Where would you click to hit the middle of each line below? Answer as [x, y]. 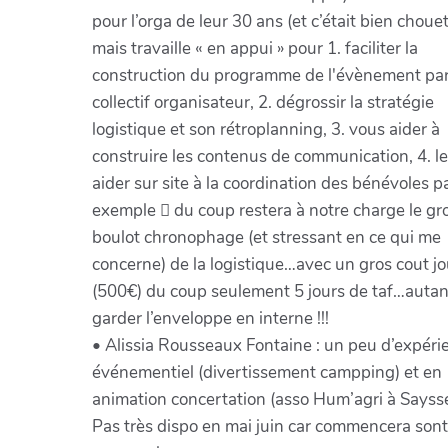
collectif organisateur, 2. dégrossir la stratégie [262, 102]
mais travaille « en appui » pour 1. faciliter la [254, 48]
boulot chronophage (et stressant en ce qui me [266, 237]
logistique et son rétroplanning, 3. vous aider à [265, 129]
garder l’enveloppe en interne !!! [210, 318]
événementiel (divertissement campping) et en [266, 372]
